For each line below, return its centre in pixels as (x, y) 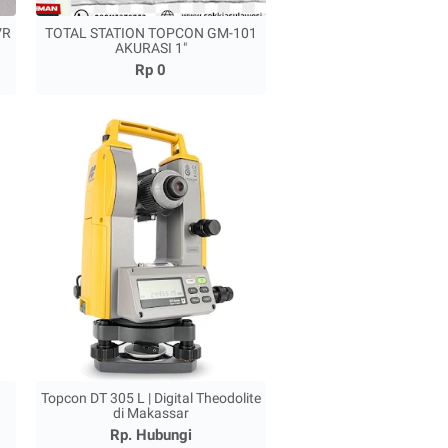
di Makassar (150, 413)
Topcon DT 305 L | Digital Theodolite (150, 398)
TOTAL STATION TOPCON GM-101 (150, 33)
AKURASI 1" (150, 48)
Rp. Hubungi (150, 435)
